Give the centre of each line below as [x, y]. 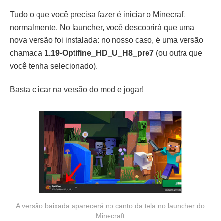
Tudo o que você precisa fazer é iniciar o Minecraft [97, 15]
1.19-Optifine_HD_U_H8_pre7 [99, 53]
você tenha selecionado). [54, 66]
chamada [27, 53]
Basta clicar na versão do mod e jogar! [77, 90]
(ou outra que [178, 53]
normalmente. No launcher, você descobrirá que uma [102, 28]
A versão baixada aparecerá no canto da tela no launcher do [110, 206]
